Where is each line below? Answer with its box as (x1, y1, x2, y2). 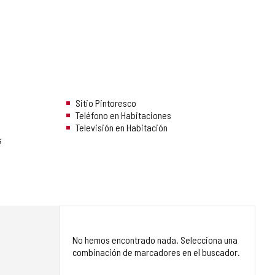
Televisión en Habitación (76, 122, 168, 134)
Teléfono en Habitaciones (76, 109, 171, 122)
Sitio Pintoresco (76, 97, 136, 109)
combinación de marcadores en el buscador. (72, 246, 240, 258)
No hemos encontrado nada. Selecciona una (72, 234, 238, 246)
